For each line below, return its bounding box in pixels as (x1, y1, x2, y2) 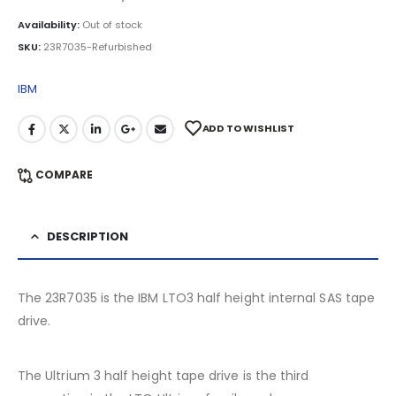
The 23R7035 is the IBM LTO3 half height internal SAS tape (18, 289, 375, 308)
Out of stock (82, 18, 142, 33)
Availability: (18, 18, 82, 33)
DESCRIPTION (47, 228, 128, 246)
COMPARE (34, 166, 93, 182)
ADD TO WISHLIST (202, 121, 295, 136)
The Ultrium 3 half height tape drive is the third (18, 367, 309, 385)
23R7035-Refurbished (43, 39, 152, 54)
